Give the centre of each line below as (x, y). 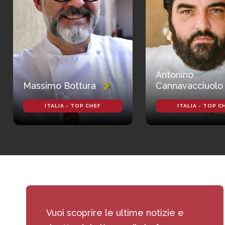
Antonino (175, 74)
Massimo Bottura (60, 85)
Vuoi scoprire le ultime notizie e (115, 212)
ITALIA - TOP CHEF (73, 105)
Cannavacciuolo (189, 85)
